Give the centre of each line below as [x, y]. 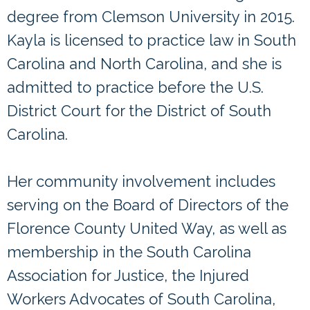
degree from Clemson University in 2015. [151, 17]
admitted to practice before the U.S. [135, 88]
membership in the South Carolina [129, 252]
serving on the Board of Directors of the [148, 205]
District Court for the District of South [139, 111]
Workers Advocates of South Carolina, [141, 299]
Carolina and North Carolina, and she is [144, 64]
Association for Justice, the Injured [128, 276]
